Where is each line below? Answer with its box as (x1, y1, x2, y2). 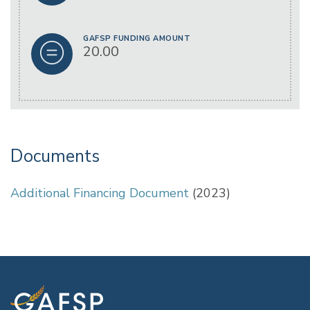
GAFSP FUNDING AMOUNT (83, 33, 190, 44)
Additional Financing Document (10, 184, 189, 201)
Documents (10, 144, 100, 168)
